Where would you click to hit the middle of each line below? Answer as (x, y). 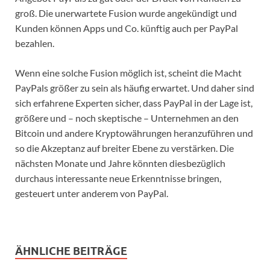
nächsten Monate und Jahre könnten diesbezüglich (120, 163)
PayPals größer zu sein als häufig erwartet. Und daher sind (135, 87)
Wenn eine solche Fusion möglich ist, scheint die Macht (128, 72)
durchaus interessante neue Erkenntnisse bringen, (118, 178)
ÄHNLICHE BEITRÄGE (71, 251)
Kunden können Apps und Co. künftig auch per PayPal (127, 28)
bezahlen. (35, 43)
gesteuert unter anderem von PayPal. (92, 193)
